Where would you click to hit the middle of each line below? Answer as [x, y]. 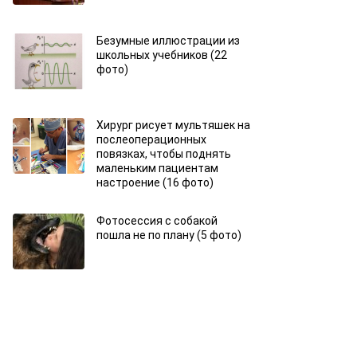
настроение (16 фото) [155, 182]
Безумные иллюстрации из [168, 41]
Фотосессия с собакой [157, 221]
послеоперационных [151, 139]
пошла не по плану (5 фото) [169, 235]
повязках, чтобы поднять [164, 154]
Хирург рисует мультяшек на [173, 125]
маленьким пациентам [157, 168]
